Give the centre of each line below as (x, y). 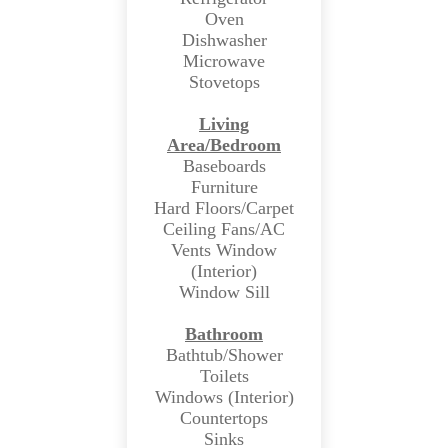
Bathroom (224, 333)
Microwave (224, 60)
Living (224, 123)
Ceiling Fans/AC (224, 228)
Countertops (224, 417)
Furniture (224, 186)
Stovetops (224, 81)
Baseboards (224, 165)
